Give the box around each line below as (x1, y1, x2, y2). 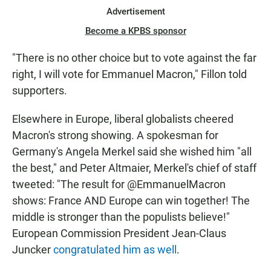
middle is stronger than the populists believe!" (12, 210, 230, 223)
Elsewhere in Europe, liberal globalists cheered (12, 112, 233, 125)
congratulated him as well (53, 243, 177, 256)
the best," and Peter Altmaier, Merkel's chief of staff (12, 161, 256, 174)
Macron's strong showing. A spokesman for (12, 128, 218, 142)
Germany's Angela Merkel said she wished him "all (12, 145, 252, 158)
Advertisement (106, 5, 165, 17)
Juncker (12, 243, 53, 256)
